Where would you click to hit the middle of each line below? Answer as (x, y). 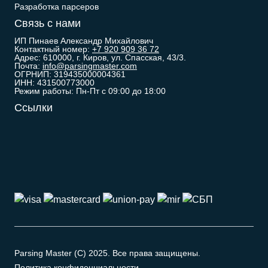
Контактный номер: (53, 49)
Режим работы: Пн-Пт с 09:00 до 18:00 (90, 91)
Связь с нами (48, 23)
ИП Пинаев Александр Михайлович (84, 41)
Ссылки (33, 108)
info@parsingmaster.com (90, 66)
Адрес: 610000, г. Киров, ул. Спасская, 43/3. (100, 57)
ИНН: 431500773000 (54, 83)
